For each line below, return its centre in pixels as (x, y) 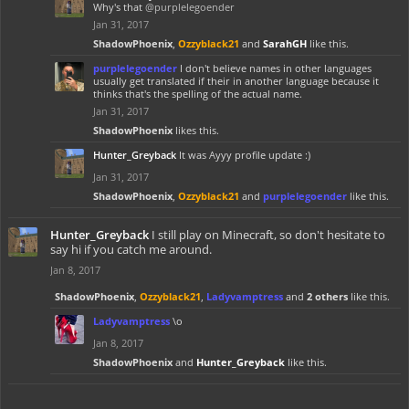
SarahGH (285, 43)
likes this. (196, 130)
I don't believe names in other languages (276, 68)
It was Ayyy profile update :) (245, 155)
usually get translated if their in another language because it (236, 81)
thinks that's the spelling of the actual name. (198, 94)
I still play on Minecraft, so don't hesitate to (268, 235)
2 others (327, 296)
